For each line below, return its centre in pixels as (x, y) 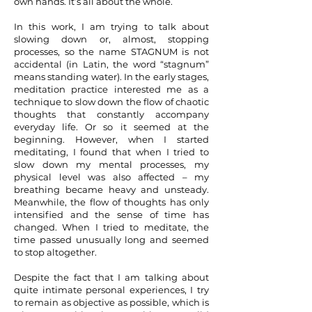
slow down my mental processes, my (111, 164)
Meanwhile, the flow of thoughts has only (111, 202)
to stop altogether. (56, 252)
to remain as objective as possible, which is (111, 302)
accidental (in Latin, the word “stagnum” (111, 64)
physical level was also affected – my (111, 177)
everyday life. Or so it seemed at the (111, 127)
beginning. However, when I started (111, 139)
